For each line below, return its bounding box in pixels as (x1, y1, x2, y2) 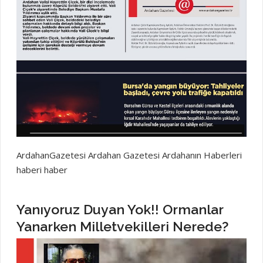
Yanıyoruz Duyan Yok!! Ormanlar (16, 201, 223, 218)
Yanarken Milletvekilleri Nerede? (16, 218, 228, 235)
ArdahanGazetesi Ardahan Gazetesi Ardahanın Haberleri (16, 149, 242, 161)
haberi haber (16, 164, 68, 176)
